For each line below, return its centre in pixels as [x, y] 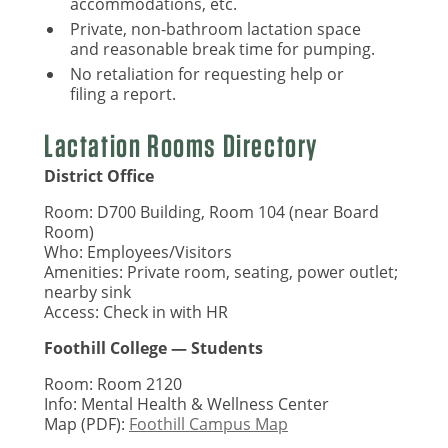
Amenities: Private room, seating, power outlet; [221, 272]
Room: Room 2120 [113, 384]
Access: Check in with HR [136, 312]
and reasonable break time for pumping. [222, 48]
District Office [99, 176]
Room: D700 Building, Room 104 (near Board [211, 212]
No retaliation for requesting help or [206, 73]
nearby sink [87, 292]
